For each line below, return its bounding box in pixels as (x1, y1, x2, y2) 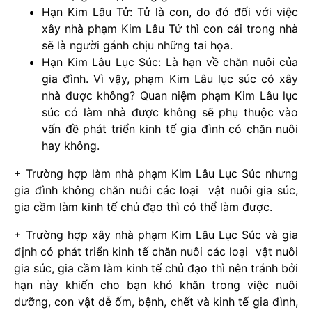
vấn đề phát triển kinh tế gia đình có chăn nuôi (42, 122, 298, 136)
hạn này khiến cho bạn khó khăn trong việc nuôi (14, 278, 298, 292)
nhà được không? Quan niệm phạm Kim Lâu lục (42, 88, 298, 103)
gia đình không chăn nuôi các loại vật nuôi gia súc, (14, 183, 298, 198)
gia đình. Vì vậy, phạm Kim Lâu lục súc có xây (42, 72, 298, 86)
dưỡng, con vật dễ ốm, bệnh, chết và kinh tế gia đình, (14, 295, 298, 309)
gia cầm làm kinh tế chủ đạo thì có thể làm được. (14, 200, 272, 214)
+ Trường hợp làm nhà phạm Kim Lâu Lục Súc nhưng (14, 166, 298, 181)
